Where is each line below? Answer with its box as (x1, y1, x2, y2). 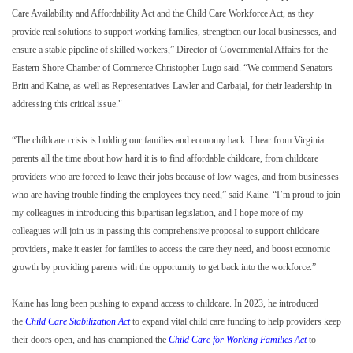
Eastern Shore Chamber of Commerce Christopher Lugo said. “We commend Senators (12, 62, 333, 74)
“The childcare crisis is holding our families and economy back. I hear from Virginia (12, 135, 324, 147)
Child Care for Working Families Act (169, 334, 307, 346)
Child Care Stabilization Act (25, 316, 130, 328)
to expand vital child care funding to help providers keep (130, 316, 341, 328)
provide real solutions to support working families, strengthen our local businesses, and (12, 26, 336, 38)
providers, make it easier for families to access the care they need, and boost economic (12, 243, 330, 255)
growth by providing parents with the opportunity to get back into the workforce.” (12, 262, 316, 273)
